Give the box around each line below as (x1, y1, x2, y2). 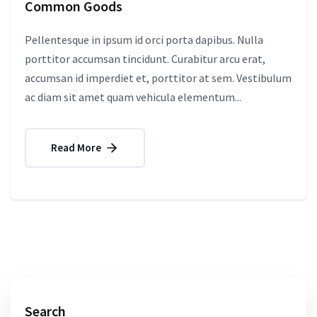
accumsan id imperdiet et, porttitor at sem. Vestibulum (25, 70, 292, 85)
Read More (51, 140, 103, 154)
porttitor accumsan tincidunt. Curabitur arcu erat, (25, 51, 265, 66)
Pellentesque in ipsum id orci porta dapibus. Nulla (25, 32, 263, 47)
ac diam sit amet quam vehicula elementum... (25, 89, 241, 104)
